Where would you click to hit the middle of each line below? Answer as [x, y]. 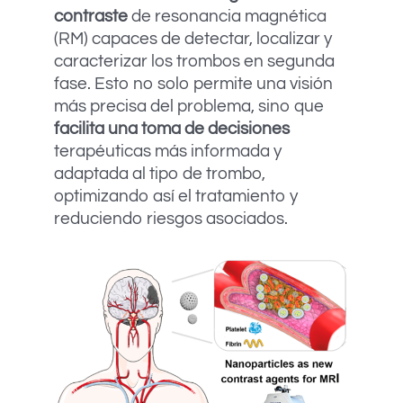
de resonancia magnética [227, 16]
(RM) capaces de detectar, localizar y [193, 38]
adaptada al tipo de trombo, [160, 173]
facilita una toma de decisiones [172, 128]
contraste [91, 16]
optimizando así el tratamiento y [176, 196]
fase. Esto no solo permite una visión [193, 83]
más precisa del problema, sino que [189, 106]
